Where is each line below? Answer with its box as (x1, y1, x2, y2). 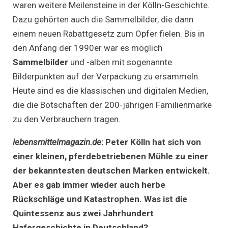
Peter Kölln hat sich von (105, 136, 201, 147)
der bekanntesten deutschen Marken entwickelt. (13, 165, 210, 176)
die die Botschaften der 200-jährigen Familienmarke (13, 99, 212, 110)
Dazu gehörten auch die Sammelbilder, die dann (13, 14, 193, 24)
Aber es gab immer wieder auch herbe (13, 179, 165, 190)
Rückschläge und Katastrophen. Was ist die (13, 193, 187, 204)
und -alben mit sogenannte (70, 56, 172, 67)
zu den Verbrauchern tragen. (13, 113, 121, 124)
